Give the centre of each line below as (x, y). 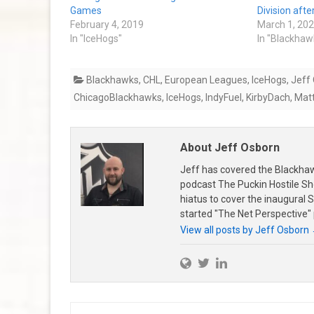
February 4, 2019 (107, 24)
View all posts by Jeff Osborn (245, 230)
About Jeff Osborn (230, 147)
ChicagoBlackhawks (118, 97)
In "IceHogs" (96, 38)
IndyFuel (224, 97)
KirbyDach (268, 97)
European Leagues (206, 80)
